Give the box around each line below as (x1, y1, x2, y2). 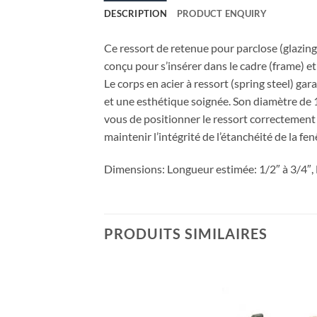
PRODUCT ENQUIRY (176, 8, 267, 20)
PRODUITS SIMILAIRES (104, 224, 267, 242)
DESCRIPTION (104, 8, 167, 20)
